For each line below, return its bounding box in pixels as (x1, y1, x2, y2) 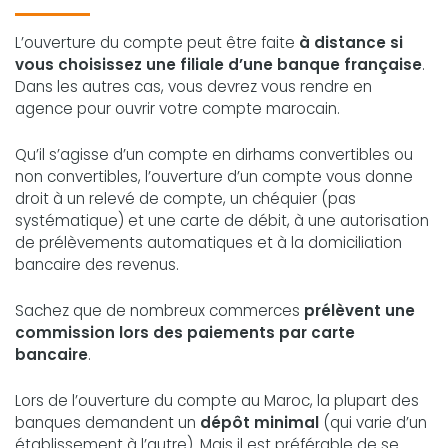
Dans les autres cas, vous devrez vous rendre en (15, 75, 372, 97)
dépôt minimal (200, 411, 319, 433)
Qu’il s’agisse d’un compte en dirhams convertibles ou (15, 143, 413, 165)
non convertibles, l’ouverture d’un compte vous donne (15, 165, 413, 187)
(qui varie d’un (319, 411, 427, 433)
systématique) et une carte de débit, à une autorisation (15, 209, 429, 231)
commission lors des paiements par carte (15, 321, 355, 343)
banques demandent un (15, 411, 200, 433)
